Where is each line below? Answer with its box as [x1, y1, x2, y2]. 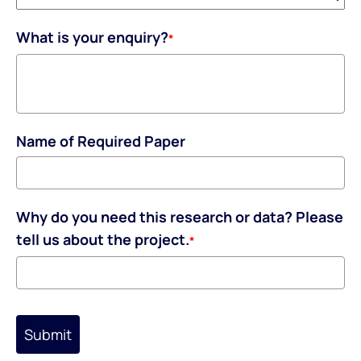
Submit [24, 324, 72, 344]
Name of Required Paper [16, 131, 185, 151]
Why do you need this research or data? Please [16, 206, 343, 226]
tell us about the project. [16, 229, 189, 249]
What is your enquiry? [16, 27, 168, 47]
